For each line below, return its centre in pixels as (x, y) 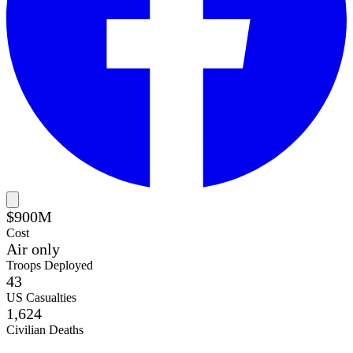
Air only (33, 249)
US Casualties (41, 297)
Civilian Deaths (45, 329)
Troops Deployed (50, 265)
